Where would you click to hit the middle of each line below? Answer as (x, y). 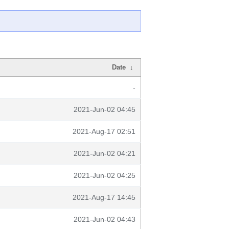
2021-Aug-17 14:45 (104, 197)
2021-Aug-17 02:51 (104, 131)
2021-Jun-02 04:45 (105, 109)
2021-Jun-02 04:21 (105, 153)
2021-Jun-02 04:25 (105, 175)
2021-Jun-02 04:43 (105, 219)
